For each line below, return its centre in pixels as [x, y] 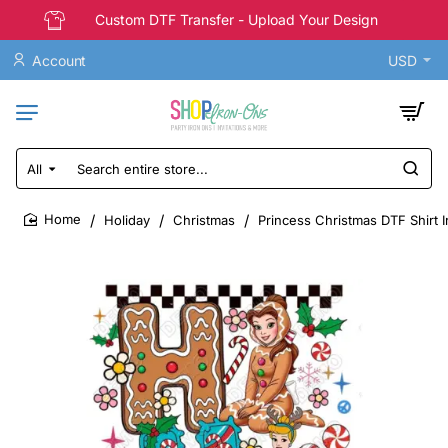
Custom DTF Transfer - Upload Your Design [236, 19]
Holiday [127, 219]
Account [59, 60]
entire [37, 195]
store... [40, 214]
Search [41, 176]
